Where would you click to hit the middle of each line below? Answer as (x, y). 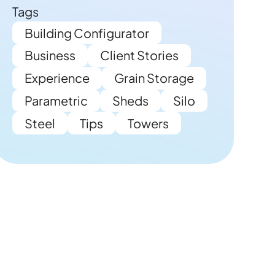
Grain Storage (154, 78)
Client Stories (140, 55)
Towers (149, 123)
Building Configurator (87, 33)
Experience (57, 78)
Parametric (56, 100)
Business (50, 55)
